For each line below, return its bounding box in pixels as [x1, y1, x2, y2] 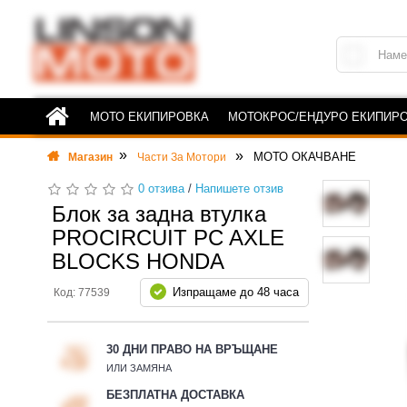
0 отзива [138, 182, 184, 195]
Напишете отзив [195, 182, 283, 195]
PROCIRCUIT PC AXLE [52, 225, 284, 250]
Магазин [65, 151, 113, 164]
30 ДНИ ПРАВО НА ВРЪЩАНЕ [106, 342, 278, 356]
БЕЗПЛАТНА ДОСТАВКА [106, 388, 244, 402]
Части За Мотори [137, 151, 226, 164]
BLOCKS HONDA [52, 249, 224, 273]
